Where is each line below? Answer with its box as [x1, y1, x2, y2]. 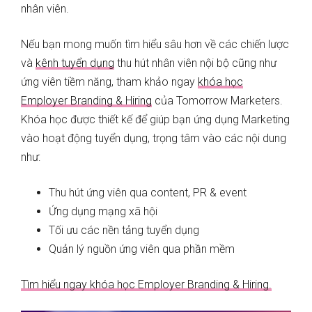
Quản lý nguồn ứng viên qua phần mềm [49, 242, 235, 256]
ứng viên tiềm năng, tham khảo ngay [21, 75, 198, 89]
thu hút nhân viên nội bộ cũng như [114, 56, 276, 70]
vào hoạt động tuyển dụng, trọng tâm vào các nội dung [21, 132, 286, 146]
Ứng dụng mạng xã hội [49, 205, 157, 219]
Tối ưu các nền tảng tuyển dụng [49, 224, 199, 237]
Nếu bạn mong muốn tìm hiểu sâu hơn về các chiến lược [21, 38, 289, 52]
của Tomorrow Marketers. [152, 94, 283, 108]
